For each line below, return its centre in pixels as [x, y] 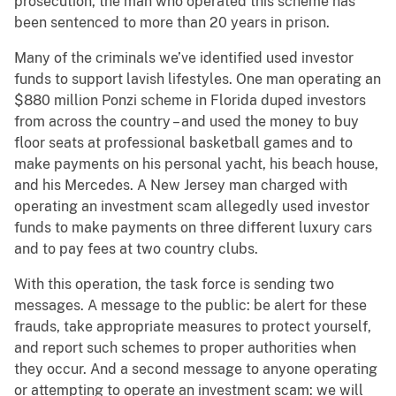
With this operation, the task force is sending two [174, 285]
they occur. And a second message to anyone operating [196, 369]
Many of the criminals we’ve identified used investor [184, 58]
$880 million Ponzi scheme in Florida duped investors [190, 101]
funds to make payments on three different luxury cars [193, 228]
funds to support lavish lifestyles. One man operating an [198, 80]
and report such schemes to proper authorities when [185, 348]
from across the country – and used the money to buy [187, 122]
